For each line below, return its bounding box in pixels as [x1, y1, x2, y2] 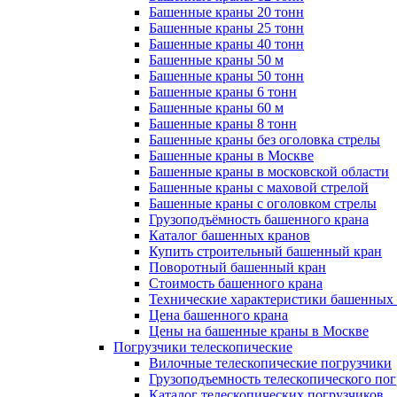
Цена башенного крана [149, 307, 288, 323]
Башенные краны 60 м [149, 100, 284, 115]
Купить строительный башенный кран [149, 244, 382, 259]
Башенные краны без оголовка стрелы [149, 132, 380, 147]
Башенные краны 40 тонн [149, 36, 304, 51]
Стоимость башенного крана [149, 276, 323, 291]
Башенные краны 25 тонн [149, 20, 304, 35]
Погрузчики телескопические [113, 339, 292, 354]
